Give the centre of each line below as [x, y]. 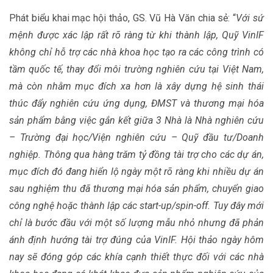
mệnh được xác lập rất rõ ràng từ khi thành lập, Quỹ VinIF [136, 35]
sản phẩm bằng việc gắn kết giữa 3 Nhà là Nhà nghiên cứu [136, 120]
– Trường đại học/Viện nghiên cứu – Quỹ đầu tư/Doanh [136, 137]
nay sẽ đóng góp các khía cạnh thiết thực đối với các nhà [136, 257]
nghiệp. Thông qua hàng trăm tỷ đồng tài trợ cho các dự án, [136, 154]
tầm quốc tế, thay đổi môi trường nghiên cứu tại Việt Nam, [136, 69]
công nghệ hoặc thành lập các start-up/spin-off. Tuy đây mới [136, 206]
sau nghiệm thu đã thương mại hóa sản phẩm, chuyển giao [136, 189]
